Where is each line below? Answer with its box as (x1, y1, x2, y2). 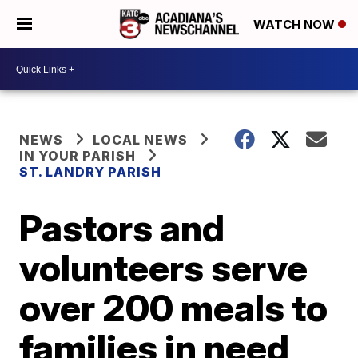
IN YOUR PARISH (19, 148, 137, 164)
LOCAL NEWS (93, 132, 189, 148)
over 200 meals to (19, 285, 328, 330)
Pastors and (19, 205, 225, 250)
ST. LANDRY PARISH (19, 164, 162, 180)
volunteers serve (19, 245, 308, 290)
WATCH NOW (253, 17, 338, 33)
